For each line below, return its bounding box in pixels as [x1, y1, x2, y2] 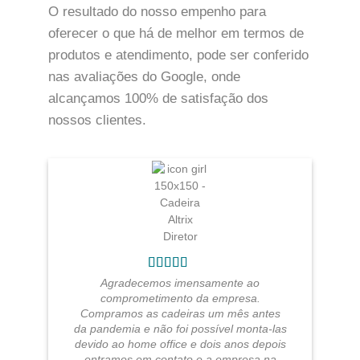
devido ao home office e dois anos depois [74, 337, 286, 350]
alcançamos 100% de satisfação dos [48, 91, 268, 107]
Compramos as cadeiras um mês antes [80, 307, 280, 320]
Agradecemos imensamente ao [100, 276, 260, 289]
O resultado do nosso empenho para [48, 4, 266, 20]
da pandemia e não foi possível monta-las [73, 322, 287, 335]
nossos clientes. [48, 112, 146, 129]
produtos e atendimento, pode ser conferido [48, 47, 309, 63]
